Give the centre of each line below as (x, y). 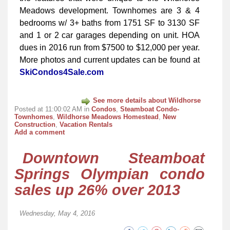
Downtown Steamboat (113, 158)
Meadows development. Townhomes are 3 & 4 (110, 10)
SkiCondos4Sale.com (62, 72)
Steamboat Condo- (150, 109)
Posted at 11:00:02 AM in (53, 109)
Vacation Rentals (86, 124)
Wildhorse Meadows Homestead (108, 117)
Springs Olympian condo (110, 174)
